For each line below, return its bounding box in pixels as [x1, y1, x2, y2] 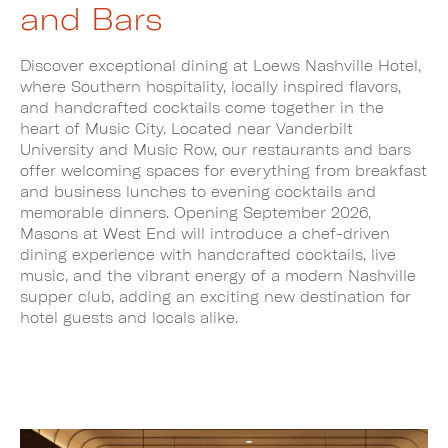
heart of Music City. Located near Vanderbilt [20, 120, 353, 138]
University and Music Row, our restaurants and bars [20, 141, 411, 159]
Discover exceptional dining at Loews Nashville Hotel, [20, 57, 421, 75]
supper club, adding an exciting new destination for [20, 288, 411, 306]
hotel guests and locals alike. [20, 309, 238, 327]
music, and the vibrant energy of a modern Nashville [20, 267, 416, 285]
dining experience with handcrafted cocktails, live [20, 246, 396, 264]
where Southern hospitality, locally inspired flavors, [20, 78, 401, 96]
